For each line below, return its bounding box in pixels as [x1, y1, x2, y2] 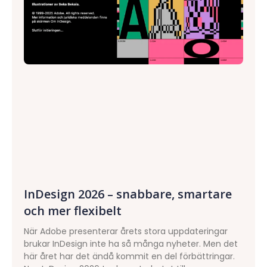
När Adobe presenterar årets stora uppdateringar [24, 225, 228, 237]
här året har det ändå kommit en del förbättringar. [24, 250, 235, 262]
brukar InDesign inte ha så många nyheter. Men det [24, 237, 238, 250]
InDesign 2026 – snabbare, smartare [24, 185, 232, 202]
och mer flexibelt [24, 202, 122, 219]
